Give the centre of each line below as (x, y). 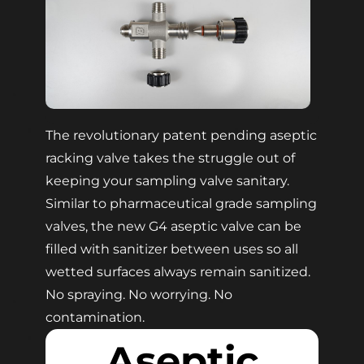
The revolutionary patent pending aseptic (181, 136)
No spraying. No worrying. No (139, 295)
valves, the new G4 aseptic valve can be (173, 227)
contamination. (95, 318)
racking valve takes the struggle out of (170, 158)
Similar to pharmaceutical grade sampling (181, 204)
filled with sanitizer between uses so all (172, 249)
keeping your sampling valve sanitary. (167, 181)
